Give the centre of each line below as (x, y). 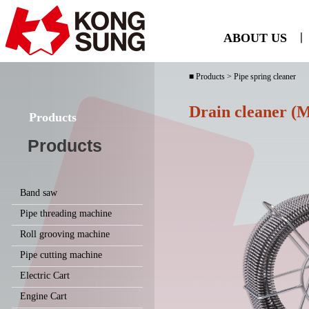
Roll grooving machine (65, 234)
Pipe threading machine (66, 213)
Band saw (39, 193)
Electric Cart (45, 276)
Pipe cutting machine (61, 255)
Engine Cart (43, 296)
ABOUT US (255, 38)
